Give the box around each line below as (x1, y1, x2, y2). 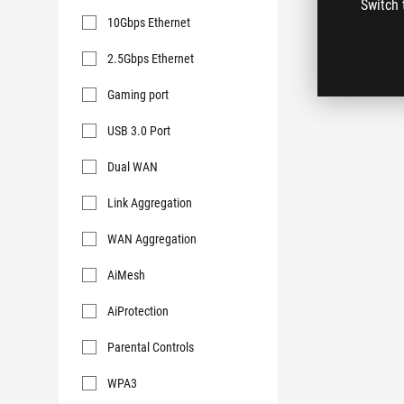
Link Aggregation (107, 196, 192, 210)
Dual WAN (107, 160, 158, 174)
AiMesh (107, 268, 145, 282)
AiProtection (107, 304, 169, 318)
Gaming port (107, 87, 169, 102)
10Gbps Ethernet (107, 15, 190, 30)
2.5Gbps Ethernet (107, 51, 194, 66)
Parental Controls (107, 340, 194, 354)
